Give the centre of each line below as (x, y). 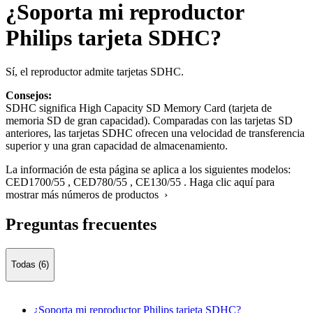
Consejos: (29, 96)
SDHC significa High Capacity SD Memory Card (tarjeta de (139, 108)
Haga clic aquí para (232, 182)
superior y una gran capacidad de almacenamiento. (117, 146)
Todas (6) (30, 265)
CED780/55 (100, 182)
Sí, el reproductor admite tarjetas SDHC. (95, 72)
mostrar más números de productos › (87, 195)
